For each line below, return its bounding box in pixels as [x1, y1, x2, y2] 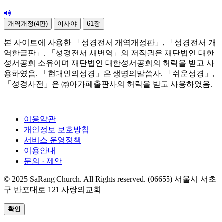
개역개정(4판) [8, 20, 48, 28]
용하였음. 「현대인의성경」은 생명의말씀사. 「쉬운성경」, [4, 69, 214, 78]
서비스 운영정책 [24, 136, 81, 145]
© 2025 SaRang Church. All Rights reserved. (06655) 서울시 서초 [4, 175, 216, 184]
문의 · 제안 [24, 157, 62, 166]
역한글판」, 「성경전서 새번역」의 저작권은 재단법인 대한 [4, 49, 214, 57]
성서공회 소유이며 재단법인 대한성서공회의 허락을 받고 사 [4, 59, 214, 68]
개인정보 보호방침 [24, 125, 89, 134]
